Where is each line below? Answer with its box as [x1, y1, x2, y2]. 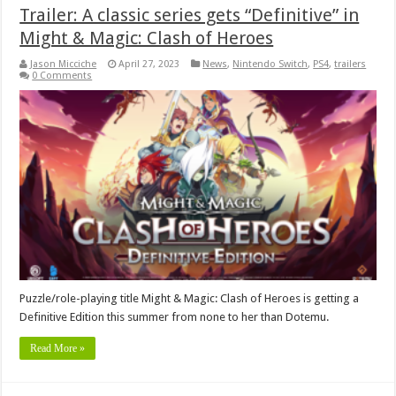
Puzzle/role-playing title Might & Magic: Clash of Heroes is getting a [19, 291, 360, 305]
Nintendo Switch [232, 57, 308, 70]
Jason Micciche [30, 57, 97, 70]
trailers [334, 57, 367, 70]
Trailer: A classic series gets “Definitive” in [19, 4, 360, 26]
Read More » [30, 341, 86, 354]
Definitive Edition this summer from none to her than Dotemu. [19, 309, 330, 324]
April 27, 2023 [118, 57, 180, 70]
